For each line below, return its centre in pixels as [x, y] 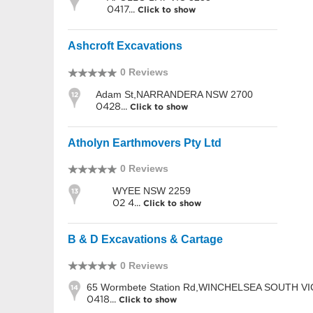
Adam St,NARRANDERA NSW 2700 [174, 94]
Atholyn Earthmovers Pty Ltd [145, 143]
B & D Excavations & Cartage [145, 239]
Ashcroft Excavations [125, 46]
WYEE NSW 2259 [152, 190]
